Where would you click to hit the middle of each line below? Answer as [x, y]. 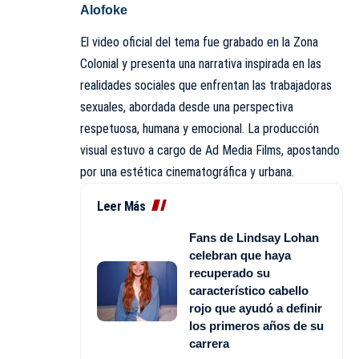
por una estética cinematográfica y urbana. [187, 172]
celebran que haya [240, 256]
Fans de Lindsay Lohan [254, 238]
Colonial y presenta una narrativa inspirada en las [201, 64]
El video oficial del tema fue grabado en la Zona [199, 42]
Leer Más [121, 207]
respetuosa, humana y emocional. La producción [200, 129]
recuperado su [230, 273]
